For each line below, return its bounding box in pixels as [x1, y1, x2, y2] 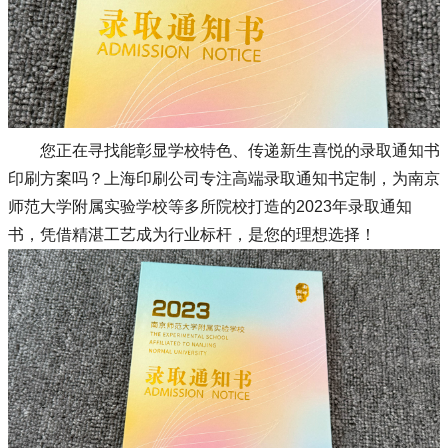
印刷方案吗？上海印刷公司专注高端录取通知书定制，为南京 [8, 169, 440, 187]
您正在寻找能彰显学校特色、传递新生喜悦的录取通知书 [40, 141, 440, 159]
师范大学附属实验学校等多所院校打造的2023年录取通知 [8, 197, 412, 215]
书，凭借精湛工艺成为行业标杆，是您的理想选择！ [8, 225, 376, 243]
